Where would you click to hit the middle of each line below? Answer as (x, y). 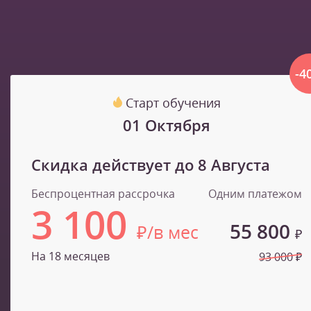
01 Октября (167, 125)
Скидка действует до (115, 165)
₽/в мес (168, 232)
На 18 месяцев (70, 257)
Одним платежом (255, 194)
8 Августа (234, 165)
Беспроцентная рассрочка (103, 194)
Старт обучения (173, 103)
